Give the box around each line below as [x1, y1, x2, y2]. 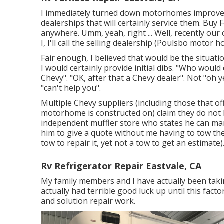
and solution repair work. [41, 195, 135, 207]
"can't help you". [41, 82, 101, 94]
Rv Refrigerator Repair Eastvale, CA [41, 160, 201, 172]
